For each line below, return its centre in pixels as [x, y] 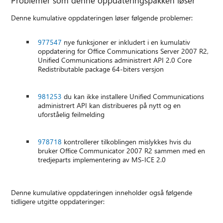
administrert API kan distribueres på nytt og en [110, 106]
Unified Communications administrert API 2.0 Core [115, 60]
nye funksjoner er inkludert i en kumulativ [126, 42]
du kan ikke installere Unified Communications [133, 97]
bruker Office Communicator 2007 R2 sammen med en [122, 151]
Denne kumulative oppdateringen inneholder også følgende [102, 193]
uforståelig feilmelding [71, 114]
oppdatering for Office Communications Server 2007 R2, [123, 51]
